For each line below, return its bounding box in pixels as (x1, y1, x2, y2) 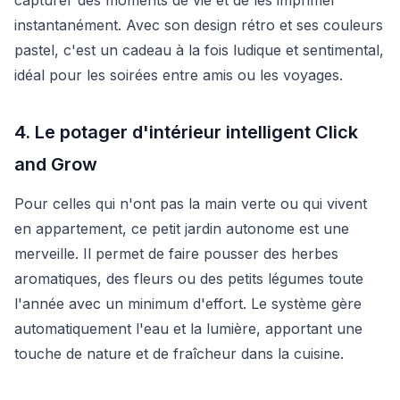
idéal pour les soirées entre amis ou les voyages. (14, 65, 343, 84)
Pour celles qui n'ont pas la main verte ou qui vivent (14, 194, 367, 212)
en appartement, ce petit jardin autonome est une (14, 219, 349, 237)
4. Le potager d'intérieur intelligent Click (14, 121, 358, 143)
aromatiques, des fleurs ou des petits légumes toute (14, 269, 363, 287)
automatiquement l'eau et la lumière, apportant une (14, 319, 362, 337)
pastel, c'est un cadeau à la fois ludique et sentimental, (14, 40, 384, 59)
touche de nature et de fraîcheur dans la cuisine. (14, 344, 344, 362)
